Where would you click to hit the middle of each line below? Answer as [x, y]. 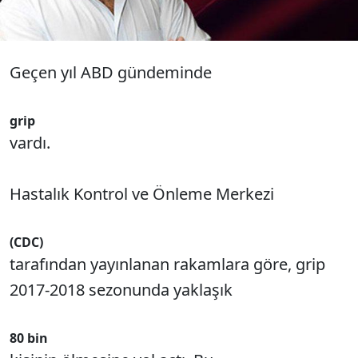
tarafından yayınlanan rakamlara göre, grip [167, 264]
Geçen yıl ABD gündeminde [111, 72]
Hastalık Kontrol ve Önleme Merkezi [142, 194]
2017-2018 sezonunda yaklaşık [121, 290]
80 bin [29, 338]
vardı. [30, 143]
